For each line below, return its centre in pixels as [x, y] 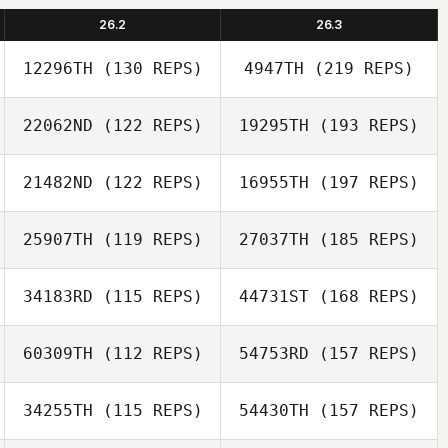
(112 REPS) [147, 353]
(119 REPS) [147, 239]
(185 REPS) [364, 239]
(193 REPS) [364, 125]
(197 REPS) [364, 182]
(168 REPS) [364, 296]
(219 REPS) [359, 68]
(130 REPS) [147, 68]
